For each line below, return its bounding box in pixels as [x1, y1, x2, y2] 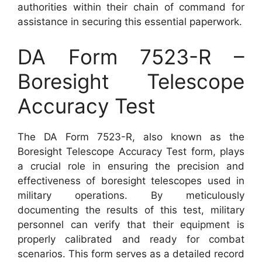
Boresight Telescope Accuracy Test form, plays [18, 145, 244, 157]
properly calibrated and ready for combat [18, 233, 244, 245]
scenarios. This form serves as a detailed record [18, 247, 244, 260]
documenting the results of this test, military [18, 204, 244, 216]
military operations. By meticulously [18, 189, 244, 201]
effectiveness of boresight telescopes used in [18, 174, 244, 187]
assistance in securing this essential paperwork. [18, 16, 242, 27]
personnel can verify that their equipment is [18, 218, 244, 230]
